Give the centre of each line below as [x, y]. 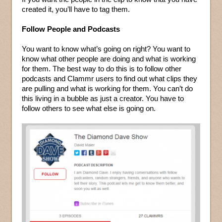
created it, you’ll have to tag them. [76, 9]
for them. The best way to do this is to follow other [102, 69]
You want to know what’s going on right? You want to [106, 49]
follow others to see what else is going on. [89, 109]
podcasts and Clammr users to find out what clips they [110, 79]
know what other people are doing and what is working [109, 59]
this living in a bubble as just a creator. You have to [103, 99]
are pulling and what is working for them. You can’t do [107, 89]
